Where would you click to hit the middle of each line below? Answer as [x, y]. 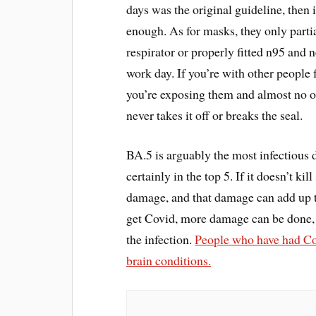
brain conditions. [169, 261]
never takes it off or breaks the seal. [215, 115]
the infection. [161, 239]
